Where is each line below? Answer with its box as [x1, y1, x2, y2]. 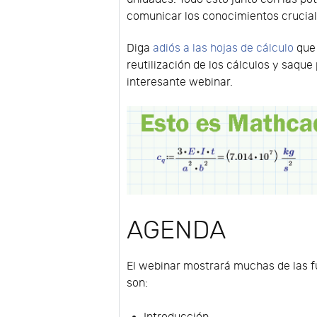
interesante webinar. [127, 75, 234, 89]
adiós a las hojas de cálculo [153, 41, 294, 55]
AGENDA [127, 215, 226, 246]
